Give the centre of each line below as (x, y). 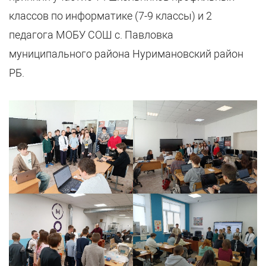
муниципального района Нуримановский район (126, 54)
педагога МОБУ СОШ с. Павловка (91, 35)
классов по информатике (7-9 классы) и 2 (110, 16)
